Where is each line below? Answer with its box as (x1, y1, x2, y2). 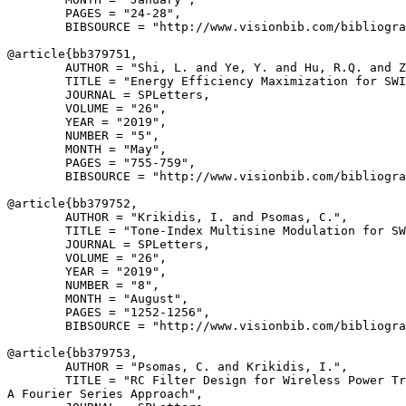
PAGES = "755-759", (7, 156, 196, 169)
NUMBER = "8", (7, 278, 159, 292)
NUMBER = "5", (7, 129, 159, 142)
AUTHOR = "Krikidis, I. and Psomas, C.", (7, 210, 348, 224)
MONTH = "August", (7, 292, 188, 305)
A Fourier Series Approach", (7, 387, 203, 401)
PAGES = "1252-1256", (7, 305, 210, 319)
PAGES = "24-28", (7, 6, 181, 20)
